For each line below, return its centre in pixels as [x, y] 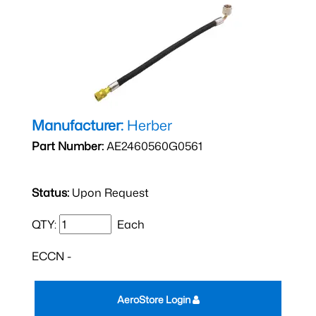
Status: [50, 193]
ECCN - [51, 256]
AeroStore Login [154, 299]
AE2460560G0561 [153, 146]
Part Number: [68, 146]
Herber [148, 125]
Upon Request [109, 193]
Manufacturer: [78, 125]
